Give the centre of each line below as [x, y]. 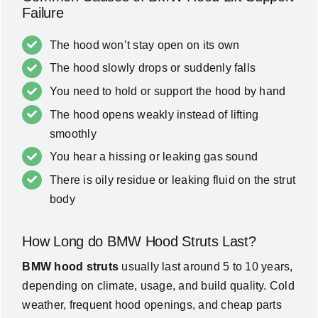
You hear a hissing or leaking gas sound [154, 157]
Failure [43, 12]
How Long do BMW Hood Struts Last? [139, 242]
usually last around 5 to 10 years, [206, 267]
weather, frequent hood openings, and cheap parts [152, 305]
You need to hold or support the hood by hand [168, 91]
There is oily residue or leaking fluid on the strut [172, 180]
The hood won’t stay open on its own [144, 45]
